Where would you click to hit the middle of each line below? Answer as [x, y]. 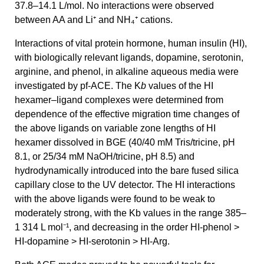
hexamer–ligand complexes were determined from [119, 100]
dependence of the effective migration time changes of [127, 114]
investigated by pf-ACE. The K [78, 86]
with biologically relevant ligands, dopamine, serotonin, [129, 58]
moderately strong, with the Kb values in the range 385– [131, 213]
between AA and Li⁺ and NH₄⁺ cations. [94, 20]
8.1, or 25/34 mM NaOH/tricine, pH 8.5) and [105, 157]
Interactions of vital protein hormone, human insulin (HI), [131, 44]
